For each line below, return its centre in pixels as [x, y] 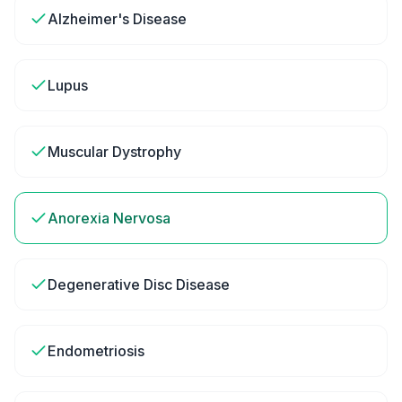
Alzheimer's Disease [117, 19]
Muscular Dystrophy [114, 152]
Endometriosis [96, 351]
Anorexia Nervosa [109, 218]
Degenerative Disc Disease [139, 284]
